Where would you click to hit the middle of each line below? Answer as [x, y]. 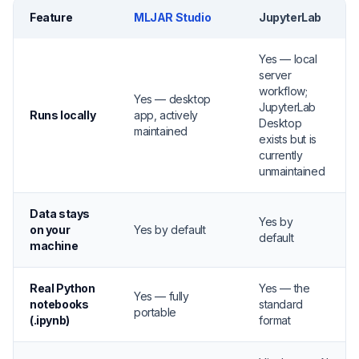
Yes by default [170, 230]
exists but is [288, 139]
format [275, 320]
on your [50, 230]
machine [54, 246]
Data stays [60, 214]
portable [155, 312]
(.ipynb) [50, 320]
